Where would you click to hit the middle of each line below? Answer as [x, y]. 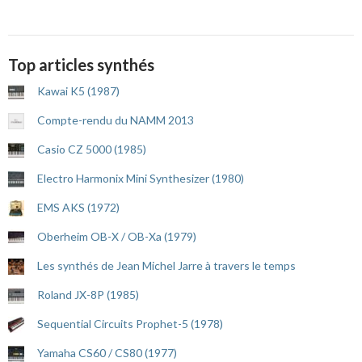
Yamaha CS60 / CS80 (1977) [107, 353]
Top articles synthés [81, 65]
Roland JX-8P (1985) [88, 295]
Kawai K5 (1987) [78, 91]
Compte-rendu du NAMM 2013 [116, 120]
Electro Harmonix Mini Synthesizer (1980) [141, 179]
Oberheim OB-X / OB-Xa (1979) [117, 237]
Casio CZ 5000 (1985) [92, 149]
